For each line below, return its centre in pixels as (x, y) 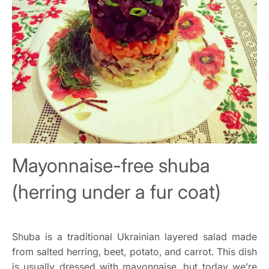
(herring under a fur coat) (116, 192)
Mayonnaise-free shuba (111, 165)
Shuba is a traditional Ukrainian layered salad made (134, 237)
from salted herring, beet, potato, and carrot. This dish (134, 252)
